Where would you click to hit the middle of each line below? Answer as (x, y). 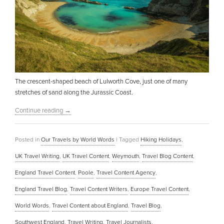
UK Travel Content (86, 156)
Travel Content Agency (126, 173)
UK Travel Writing (37, 156)
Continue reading (40, 111)
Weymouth (125, 156)
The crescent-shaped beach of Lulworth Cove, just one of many (101, 82)
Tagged (129, 140)
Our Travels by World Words (78, 140)
